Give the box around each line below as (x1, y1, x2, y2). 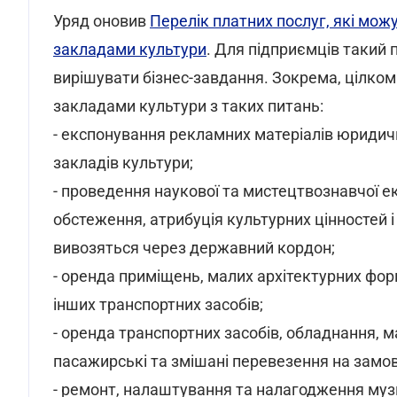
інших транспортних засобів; (53, 295, 263, 314)
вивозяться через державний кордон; (53, 238, 335, 257)
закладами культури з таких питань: (53, 97, 323, 115)
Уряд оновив (53, 12, 150, 30)
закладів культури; (53, 153, 193, 172)
